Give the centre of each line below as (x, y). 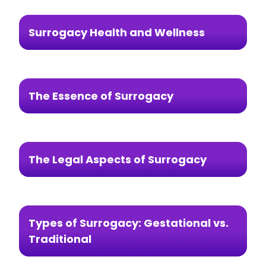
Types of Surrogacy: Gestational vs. (129, 223)
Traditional (60, 239)
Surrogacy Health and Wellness (117, 32)
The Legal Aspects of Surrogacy (118, 159)
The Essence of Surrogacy (101, 96)
